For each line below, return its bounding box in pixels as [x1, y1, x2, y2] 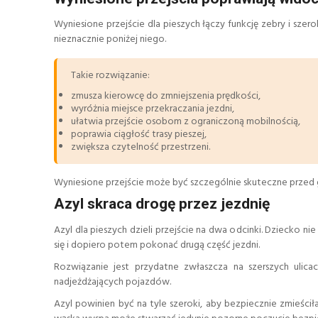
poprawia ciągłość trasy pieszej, [71, 126, 207, 143]
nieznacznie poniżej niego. [54, 31, 166, 48]
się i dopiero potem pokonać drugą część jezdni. [54, 236, 260, 253]
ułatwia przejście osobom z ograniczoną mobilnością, [71, 114, 300, 131]
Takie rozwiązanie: [71, 67, 150, 84]
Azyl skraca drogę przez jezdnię [54, 195, 270, 213]
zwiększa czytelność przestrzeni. [71, 139, 210, 156]
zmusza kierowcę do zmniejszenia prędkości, [71, 88, 261, 105]
